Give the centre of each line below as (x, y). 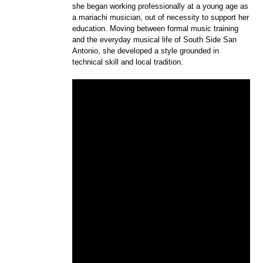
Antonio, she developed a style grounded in (146, 50)
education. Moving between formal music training (156, 28)
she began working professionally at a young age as (161, 6)
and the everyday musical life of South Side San (155, 39)
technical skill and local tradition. (128, 62)
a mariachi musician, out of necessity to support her (161, 17)
